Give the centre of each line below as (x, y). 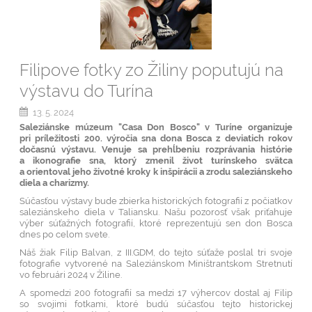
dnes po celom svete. (66, 234)
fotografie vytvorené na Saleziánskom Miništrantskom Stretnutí (156, 263)
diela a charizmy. (55, 182)
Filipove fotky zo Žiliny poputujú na (152, 70)
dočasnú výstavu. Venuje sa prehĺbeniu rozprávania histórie (156, 149)
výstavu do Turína (87, 91)
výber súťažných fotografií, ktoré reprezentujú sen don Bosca (156, 223)
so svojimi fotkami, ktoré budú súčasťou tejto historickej (156, 303)
